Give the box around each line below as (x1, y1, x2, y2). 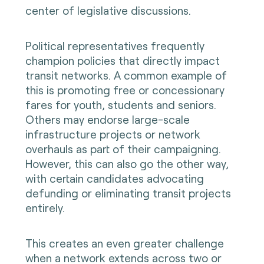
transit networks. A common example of (25, 68, 227, 82)
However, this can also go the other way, (25, 157, 229, 171)
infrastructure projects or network (25, 127, 200, 141)
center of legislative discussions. (25, 4, 191, 18)
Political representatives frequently (25, 39, 204, 53)
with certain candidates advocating (25, 171, 204, 186)
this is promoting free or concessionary (25, 83, 225, 97)
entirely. (25, 201, 65, 215)
